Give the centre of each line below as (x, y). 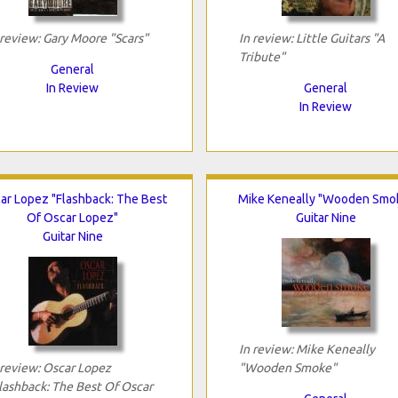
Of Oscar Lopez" (72, 217)
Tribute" (262, 56)
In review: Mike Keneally (306, 349)
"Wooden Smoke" (287, 367)
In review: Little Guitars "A (311, 38)
